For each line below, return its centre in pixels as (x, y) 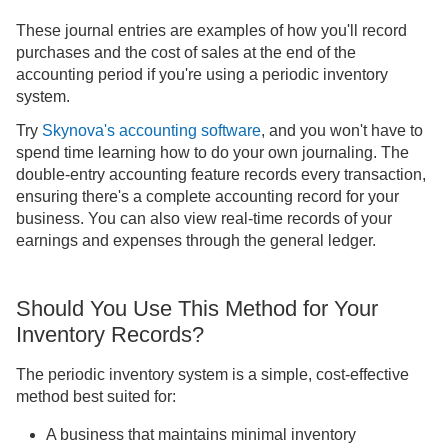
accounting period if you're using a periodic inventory (202, 74)
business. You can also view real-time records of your (204, 218)
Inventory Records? (110, 334)
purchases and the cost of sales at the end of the (186, 52)
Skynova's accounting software (151, 130)
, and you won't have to (342, 130)
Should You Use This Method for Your (197, 308)
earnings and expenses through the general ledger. (196, 240)
